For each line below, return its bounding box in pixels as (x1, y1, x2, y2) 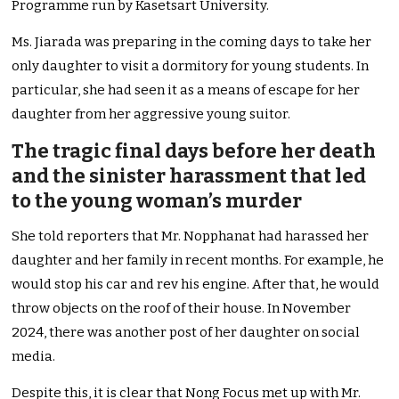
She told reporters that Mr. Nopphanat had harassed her (12, 228, 370, 245)
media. (12, 348, 56, 365)
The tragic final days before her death (12, 139, 377, 164)
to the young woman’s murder (12, 189, 303, 214)
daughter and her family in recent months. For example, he (12, 252, 385, 269)
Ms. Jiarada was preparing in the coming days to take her (12, 34, 372, 51)
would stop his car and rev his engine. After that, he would (12, 276, 380, 293)
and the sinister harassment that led (12, 164, 367, 189)
